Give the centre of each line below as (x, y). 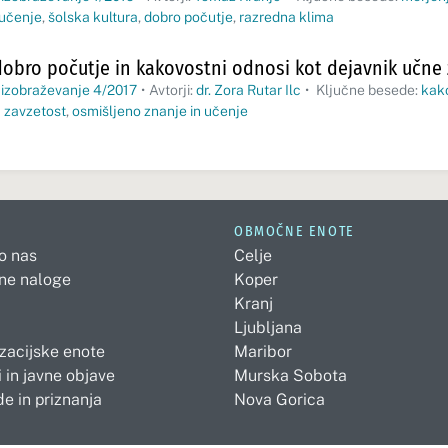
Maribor (263, 351)
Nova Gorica (279, 399)
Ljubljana (268, 327)
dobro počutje (188, 17)
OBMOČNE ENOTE (294, 231)
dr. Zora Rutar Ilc (248, 90)
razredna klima (286, 17)
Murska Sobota (290, 375)
